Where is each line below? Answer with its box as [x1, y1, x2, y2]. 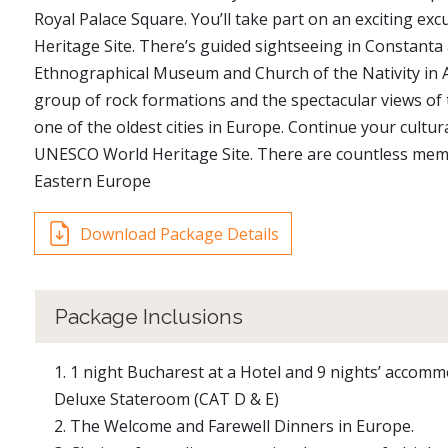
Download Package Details [80, 222, 279, 245]
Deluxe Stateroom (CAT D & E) [54, 388, 279, 411]
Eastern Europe [34, 169, 151, 192]
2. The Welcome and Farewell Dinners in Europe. [54, 415, 414, 438]
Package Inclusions [55, 304, 243, 330]
